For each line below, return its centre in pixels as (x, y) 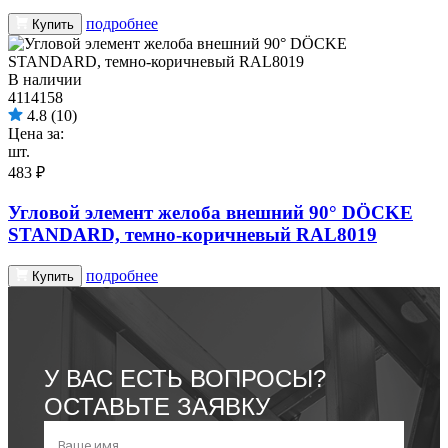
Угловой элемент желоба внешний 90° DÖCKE (210, 213)
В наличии (45, 80)
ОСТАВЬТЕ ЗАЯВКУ (157, 406)
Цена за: (36, 134)
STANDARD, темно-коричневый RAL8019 (192, 235)
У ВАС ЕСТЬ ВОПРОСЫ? (185, 378)
